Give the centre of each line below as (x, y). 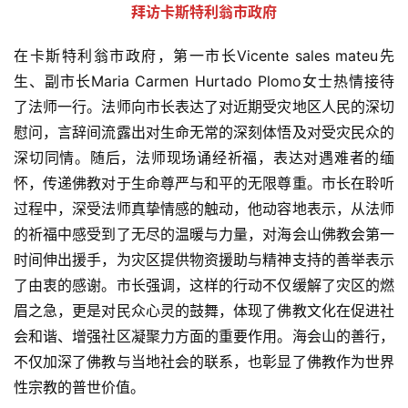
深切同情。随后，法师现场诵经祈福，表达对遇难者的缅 (204, 158)
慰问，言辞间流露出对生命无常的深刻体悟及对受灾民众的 (204, 133)
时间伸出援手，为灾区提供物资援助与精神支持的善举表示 (204, 260)
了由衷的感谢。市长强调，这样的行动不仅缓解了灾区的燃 (204, 286)
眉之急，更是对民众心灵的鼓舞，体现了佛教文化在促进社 (204, 311)
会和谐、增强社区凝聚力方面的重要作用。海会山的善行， (204, 337)
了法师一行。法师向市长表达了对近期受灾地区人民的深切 (204, 107)
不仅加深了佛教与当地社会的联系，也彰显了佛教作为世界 (204, 362)
